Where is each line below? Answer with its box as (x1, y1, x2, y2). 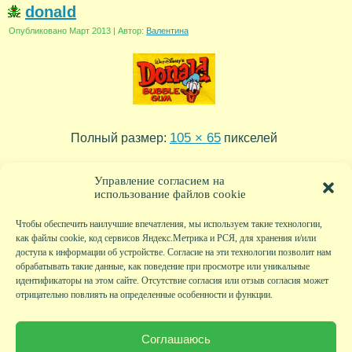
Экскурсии (74, 309, 116, 318)
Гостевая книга (134, 326, 193, 335)
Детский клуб (194, 309, 247, 318)
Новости (56, 326, 90, 335)
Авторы (97, 326, 126, 335)
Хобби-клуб (254, 309, 299, 318)
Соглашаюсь (141, 332, 211, 346)
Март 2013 (69, 26, 111, 36)
